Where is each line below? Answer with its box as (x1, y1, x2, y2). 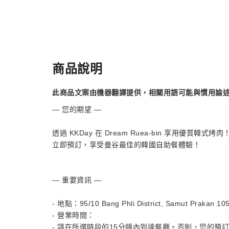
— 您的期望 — (52, 105, 101, 113)
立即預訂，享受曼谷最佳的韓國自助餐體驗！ (52, 141, 200, 149)
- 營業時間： (52, 211, 95, 219)
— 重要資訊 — (52, 176, 101, 184)
